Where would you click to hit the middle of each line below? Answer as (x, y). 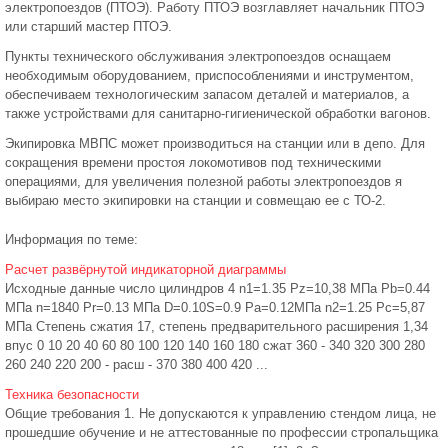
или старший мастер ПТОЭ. (88, 26)
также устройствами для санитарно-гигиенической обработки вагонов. (218, 113)
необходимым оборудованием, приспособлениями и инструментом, (209, 75)
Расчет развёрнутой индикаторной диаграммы (145, 269)
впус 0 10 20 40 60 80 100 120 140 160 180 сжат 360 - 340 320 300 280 (215, 345)
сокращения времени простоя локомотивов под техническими (193, 162)
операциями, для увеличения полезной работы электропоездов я (203, 181)
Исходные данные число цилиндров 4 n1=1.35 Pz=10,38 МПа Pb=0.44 (217, 288)
